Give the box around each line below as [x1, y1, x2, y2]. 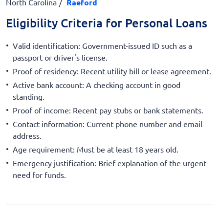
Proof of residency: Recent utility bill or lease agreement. [13, 66, 211, 76]
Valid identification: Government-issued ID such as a [13, 40, 192, 50]
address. [13, 130, 42, 140]
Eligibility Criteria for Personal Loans [6, 15, 207, 30]
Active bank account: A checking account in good [13, 79, 180, 89]
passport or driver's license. [13, 52, 108, 62]
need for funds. [13, 169, 66, 179]
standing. [13, 91, 44, 101]
